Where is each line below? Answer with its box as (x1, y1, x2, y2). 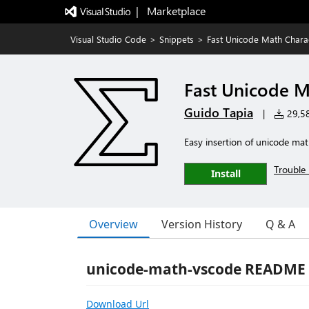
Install (210, 167, 241, 180)
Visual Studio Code (70, 33, 146, 45)
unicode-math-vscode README (86, 259, 306, 279)
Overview (89, 216, 138, 232)
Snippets (159, 33, 194, 45)
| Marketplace (135, 3, 206, 18)
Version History (161, 217, 242, 232)
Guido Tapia (184, 104, 253, 121)
